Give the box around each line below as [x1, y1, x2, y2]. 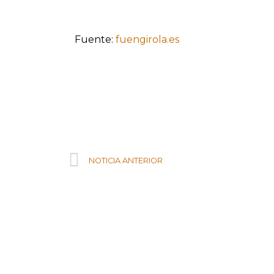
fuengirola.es [116, 33, 179, 45]
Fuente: [75, 33, 116, 45]
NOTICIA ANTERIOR [89, 155, 163, 165]
